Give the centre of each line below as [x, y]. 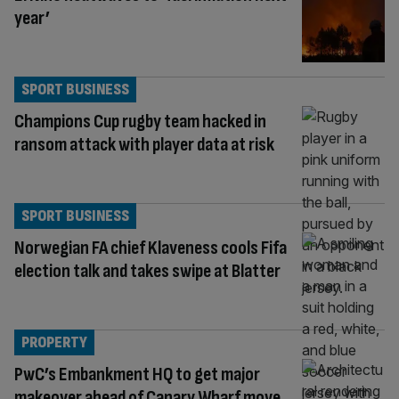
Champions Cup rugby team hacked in [140, 121]
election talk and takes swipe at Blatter [147, 271]
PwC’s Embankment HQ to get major [137, 374]
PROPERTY [54, 342]
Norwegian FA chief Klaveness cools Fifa [151, 248]
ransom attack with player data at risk [144, 144]
